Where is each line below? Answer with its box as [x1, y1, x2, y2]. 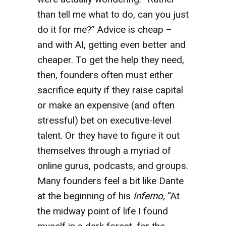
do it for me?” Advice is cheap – [37, 23, 172, 35]
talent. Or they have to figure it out [37, 129, 180, 141]
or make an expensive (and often [37, 99, 175, 111]
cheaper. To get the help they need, [37, 53, 184, 66]
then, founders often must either [37, 69, 173, 81]
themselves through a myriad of [37, 144, 171, 156]
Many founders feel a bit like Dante [37, 175, 184, 187]
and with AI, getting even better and [37, 38, 186, 50]
